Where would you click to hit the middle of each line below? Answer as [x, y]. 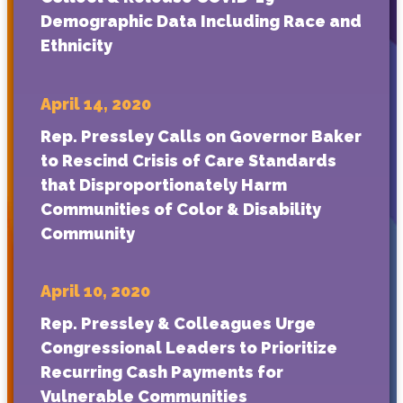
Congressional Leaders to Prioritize [189, 348]
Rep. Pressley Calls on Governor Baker [201, 136]
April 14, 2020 [96, 103]
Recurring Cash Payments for [162, 372]
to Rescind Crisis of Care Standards [188, 160]
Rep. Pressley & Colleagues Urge [178, 324]
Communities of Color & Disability [181, 209]
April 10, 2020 [95, 291]
